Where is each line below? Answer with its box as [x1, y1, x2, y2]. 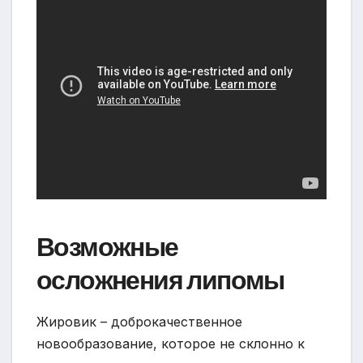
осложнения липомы [36, 262, 284, 299]
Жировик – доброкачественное [36, 313, 242, 330]
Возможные [36, 228, 178, 266]
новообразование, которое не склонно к [36, 335, 305, 352]
